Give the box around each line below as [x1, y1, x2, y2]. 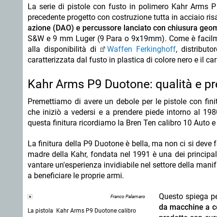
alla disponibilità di [28, 45, 100, 54]
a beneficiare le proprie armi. [28, 170, 126, 180]
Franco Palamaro [110, 193, 145, 199]
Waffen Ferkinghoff [107, 45, 176, 54]
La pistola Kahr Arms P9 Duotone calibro [28, 207, 136, 214]
